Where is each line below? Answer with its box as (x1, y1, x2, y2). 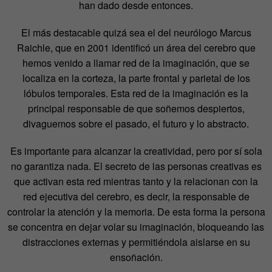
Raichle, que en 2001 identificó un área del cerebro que (16, 41, 256, 55)
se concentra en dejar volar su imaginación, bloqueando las (8, 220, 264, 234)
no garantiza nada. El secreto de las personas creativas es (10, 159, 262, 174)
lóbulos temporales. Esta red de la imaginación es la (24, 86, 248, 101)
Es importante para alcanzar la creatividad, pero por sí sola (10, 144, 262, 158)
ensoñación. (109, 250, 163, 265)
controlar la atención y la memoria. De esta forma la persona (7, 205, 265, 219)
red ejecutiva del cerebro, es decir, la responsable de (22, 189, 250, 204)
